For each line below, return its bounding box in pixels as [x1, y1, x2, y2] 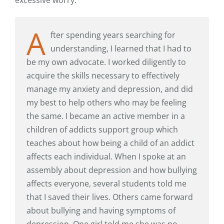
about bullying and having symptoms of [26, 204, 176, 216]
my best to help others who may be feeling [26, 96, 187, 108]
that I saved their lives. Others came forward [26, 191, 193, 202]
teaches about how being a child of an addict [26, 137, 195, 148]
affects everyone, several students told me [26, 177, 187, 189]
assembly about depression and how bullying [26, 164, 197, 175]
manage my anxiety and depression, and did [26, 83, 193, 94]
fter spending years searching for [50, 29, 176, 40]
